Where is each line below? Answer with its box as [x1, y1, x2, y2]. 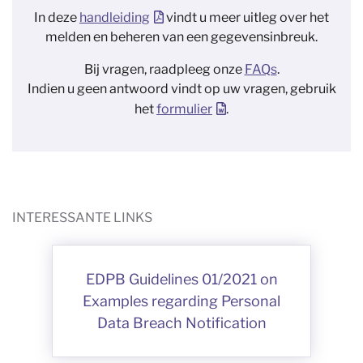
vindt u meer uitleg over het [164, 10, 329, 25]
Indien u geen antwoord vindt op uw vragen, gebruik [27, 81, 336, 96]
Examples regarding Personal [83, 293, 280, 310]
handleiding [79, 10, 150, 25]
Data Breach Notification [96, 314, 267, 331]
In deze [34, 10, 79, 25]
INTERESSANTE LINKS [12, 210, 152, 225]
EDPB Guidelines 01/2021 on [85, 271, 278, 288]
